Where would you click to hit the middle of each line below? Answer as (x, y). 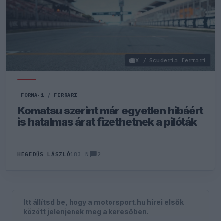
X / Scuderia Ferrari (171, 60)
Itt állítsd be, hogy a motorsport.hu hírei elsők (104, 202)
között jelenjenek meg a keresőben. (86, 211)
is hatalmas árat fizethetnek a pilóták (107, 122)
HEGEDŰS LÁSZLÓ (44, 154)
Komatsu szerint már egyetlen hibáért (110, 110)
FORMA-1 (33, 95)
